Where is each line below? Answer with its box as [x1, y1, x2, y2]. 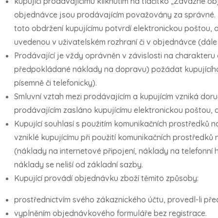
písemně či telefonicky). [14, 78, 97, 88]
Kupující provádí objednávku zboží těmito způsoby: [14, 173, 199, 183]
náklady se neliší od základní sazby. [14, 160, 143, 169]
